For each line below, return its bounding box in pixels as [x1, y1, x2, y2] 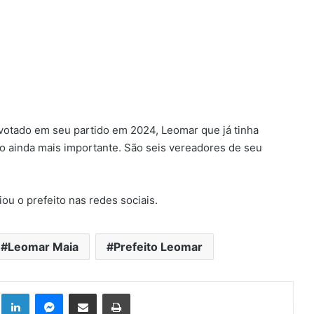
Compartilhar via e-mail [96, 287, 113, 299]
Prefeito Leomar [113, 240, 203, 254]
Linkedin [29, 287, 65, 299]
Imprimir [130, 287, 164, 299]
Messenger [62, 287, 112, 299]
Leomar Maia [7, 240, 78, 254]
